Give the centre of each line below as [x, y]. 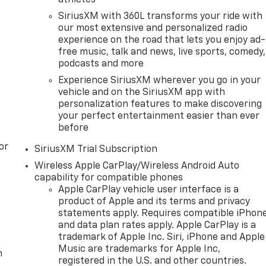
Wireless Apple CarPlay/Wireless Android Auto [137, 166]
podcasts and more [101, 64]
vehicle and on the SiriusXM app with [142, 92]
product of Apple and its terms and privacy [154, 202]
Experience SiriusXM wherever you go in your [160, 80]
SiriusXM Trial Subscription [96, 149]
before [74, 128]
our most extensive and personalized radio [153, 28]
